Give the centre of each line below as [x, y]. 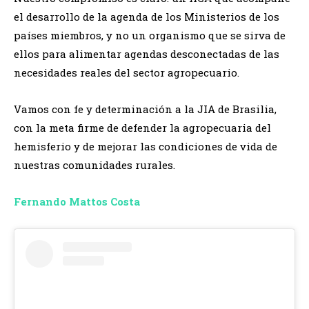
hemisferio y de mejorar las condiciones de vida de [146, 146]
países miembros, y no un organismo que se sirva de [150, 35]
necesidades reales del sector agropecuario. [127, 72]
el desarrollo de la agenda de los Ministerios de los [147, 16]
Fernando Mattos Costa [77, 201]
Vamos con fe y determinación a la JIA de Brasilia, [145, 109]
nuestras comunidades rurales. [94, 165]
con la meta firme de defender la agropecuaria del [142, 127]
